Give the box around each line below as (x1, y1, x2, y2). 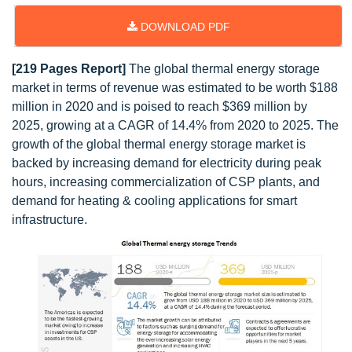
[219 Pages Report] (12, 62, 126, 75)
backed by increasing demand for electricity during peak (12, 156, 321, 170)
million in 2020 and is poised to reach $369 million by (12, 100, 307, 113)
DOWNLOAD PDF (137, 20, 230, 33)
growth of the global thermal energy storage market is (12, 137, 306, 151)
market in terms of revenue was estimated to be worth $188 (12, 81, 338, 94)
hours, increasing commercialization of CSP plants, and (12, 175, 320, 189)
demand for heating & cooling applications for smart (12, 194, 297, 207)
